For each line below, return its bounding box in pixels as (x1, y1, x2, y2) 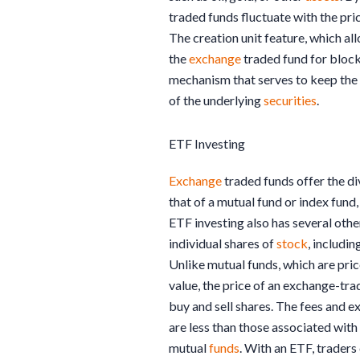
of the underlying (169, 92, 264, 108)
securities (264, 92, 317, 108)
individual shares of (169, 235, 276, 251)
